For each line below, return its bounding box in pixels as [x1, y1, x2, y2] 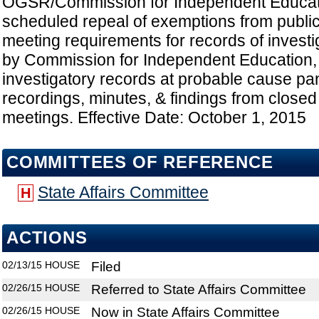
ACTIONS [6, 229, 88, 248]
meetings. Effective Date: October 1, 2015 [2, 108, 306, 127]
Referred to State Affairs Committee [91, 282, 306, 298]
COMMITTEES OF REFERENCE [6, 153, 273, 172]
